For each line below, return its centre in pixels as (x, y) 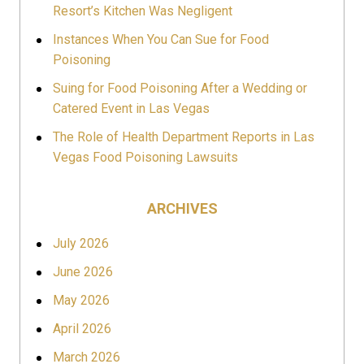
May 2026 (81, 300)
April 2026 (82, 328)
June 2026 (83, 271)
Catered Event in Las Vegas (131, 108)
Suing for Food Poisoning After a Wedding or (180, 88)
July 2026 (81, 243)
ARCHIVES (182, 208)
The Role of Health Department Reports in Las (184, 136)
